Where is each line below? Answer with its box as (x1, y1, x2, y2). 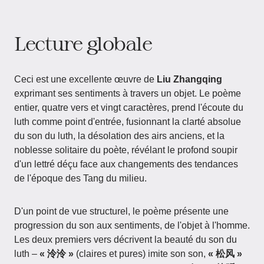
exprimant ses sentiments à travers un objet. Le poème (14, 88, 241, 98)
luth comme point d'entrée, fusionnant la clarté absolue (14, 117, 241, 127)
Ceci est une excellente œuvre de (14, 74, 157, 84)
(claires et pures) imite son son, (74, 249, 208, 259)
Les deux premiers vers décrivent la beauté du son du (14, 235, 237, 245)
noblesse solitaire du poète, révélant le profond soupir (14, 145, 237, 155)
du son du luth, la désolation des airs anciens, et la (14, 131, 225, 141)
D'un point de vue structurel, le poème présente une (14, 206, 229, 216)
